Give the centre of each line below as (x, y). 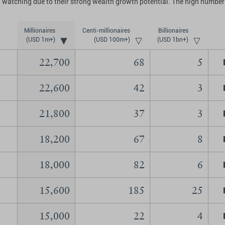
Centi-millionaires (106, 31)
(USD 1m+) (41, 40)
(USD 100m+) (112, 40)
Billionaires (173, 31)
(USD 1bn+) (173, 40)
